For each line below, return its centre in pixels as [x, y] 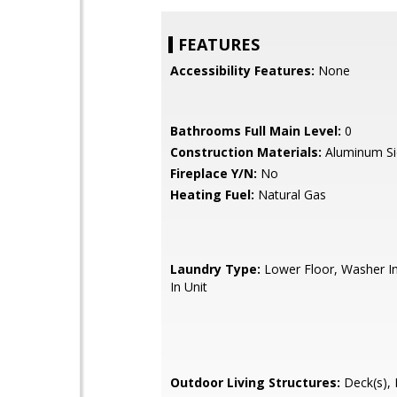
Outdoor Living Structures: [255, 382]
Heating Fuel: [212, 195]
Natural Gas [290, 195]
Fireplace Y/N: [214, 173]
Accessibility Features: [242, 70]
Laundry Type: [215, 269]
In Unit [189, 287]
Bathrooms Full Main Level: [256, 131]
